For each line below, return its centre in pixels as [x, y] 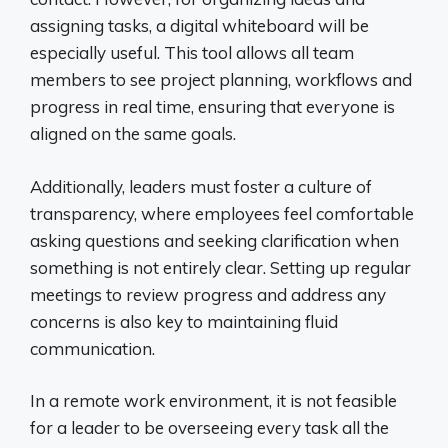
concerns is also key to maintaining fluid [184, 321]
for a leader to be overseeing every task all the [209, 428]
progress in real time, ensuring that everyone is [212, 107]
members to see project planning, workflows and [221, 80]
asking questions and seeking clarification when [214, 240]
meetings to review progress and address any [208, 294]
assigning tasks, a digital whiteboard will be [199, 26]
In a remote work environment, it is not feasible [213, 401]
